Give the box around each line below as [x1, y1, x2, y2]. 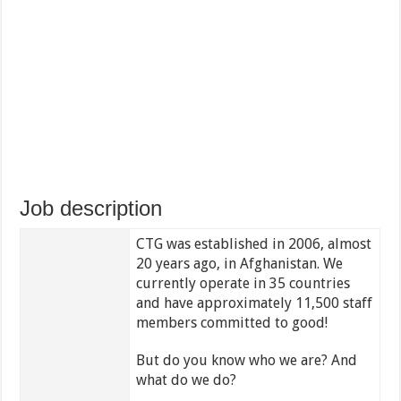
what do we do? [135, 371, 236, 389]
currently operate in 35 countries [135, 275, 350, 293]
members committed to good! [135, 314, 328, 332]
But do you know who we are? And [135, 352, 357, 370]
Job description [20, 196, 163, 221]
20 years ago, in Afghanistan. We [135, 255, 343, 273]
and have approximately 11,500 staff [135, 294, 372, 312]
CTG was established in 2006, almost [135, 235, 371, 253]
